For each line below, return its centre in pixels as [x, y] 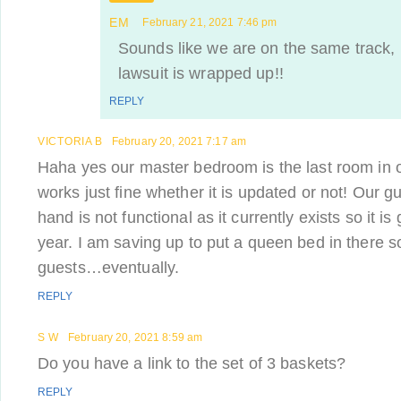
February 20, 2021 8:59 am [136, 337]
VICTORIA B [70, 141]
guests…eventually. [109, 268]
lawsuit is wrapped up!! [201, 73]
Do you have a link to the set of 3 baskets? [192, 363]
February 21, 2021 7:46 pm [210, 22]
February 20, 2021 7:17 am [179, 141]
